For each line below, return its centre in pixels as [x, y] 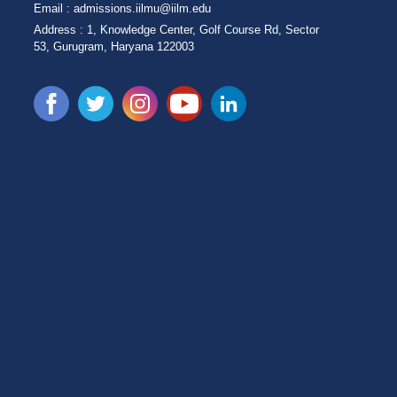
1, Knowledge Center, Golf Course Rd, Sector [202, 29]
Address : [59, 29]
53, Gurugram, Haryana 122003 [114, 46]
